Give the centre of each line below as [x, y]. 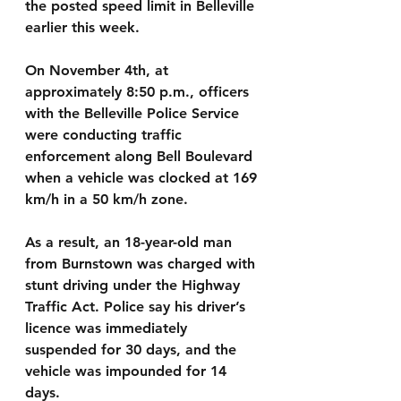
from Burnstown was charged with [142, 264]
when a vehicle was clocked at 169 [143, 178]
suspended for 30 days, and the [133, 350]
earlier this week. [82, 27]
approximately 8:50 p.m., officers [139, 92]
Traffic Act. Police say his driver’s [137, 307]
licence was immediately [108, 328]
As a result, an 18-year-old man [131, 242]
